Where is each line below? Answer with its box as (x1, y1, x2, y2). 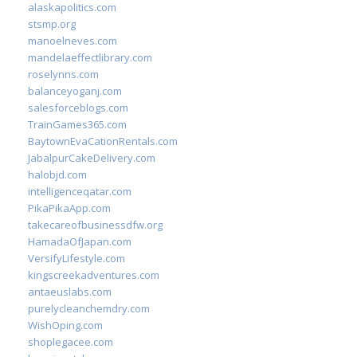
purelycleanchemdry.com (28, 301, 150, 316)
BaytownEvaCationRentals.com (28, 134, 178, 148)
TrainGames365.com (28, 117, 127, 131)
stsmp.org (28, 17, 76, 31)
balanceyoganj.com (28, 84, 122, 98)
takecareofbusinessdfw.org (28, 218, 163, 232)
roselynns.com (28, 67, 99, 81)
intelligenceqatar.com (28, 184, 131, 198)
